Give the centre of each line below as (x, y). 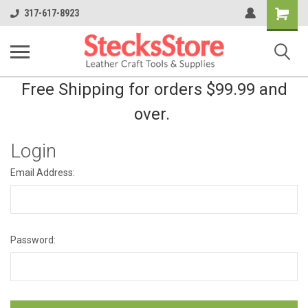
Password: (33, 240)
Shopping (287, 11)
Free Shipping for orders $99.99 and (154, 89)
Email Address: (43, 173)
